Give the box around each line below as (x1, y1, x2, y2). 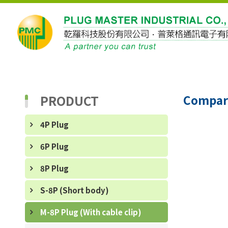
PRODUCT (40, 92, 99, 109)
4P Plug (40, 119, 69, 130)
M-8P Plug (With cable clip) (40, 207, 141, 217)
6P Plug (40, 141, 69, 152)
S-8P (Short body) (40, 185, 109, 195)
